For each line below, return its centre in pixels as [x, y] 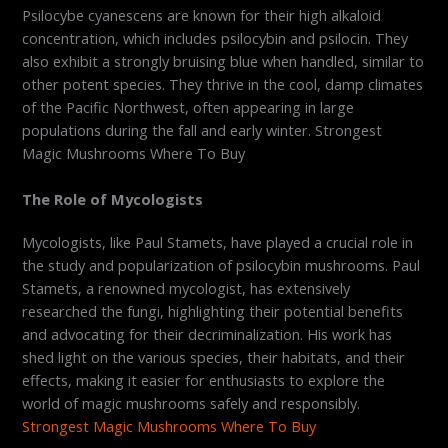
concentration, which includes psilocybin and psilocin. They [215, 37]
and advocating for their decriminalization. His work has [207, 334]
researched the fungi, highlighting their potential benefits [213, 311]
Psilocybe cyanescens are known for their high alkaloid [202, 14]
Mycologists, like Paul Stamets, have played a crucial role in [218, 242]
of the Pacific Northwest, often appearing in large [188, 106]
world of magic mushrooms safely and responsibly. [191, 403]
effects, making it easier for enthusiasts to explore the [204, 380]
